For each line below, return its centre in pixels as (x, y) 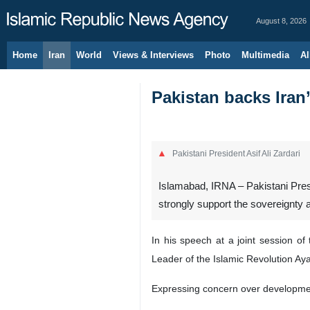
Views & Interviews (153, 55)
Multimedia (265, 55)
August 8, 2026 (281, 21)
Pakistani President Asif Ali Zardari (236, 153)
